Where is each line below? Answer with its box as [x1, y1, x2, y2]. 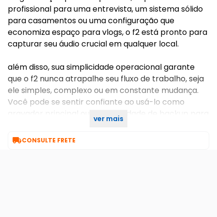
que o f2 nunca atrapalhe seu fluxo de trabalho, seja [8, 73, 204, 84]
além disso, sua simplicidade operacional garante [8, 62, 195, 73]
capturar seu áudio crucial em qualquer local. [8, 38, 179, 49]
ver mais [93, 114, 124, 124]
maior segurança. [8, 120, 74, 131]
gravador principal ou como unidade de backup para [8, 108, 209, 119]
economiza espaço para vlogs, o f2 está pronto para [8, 27, 207, 38]
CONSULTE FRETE [22, 136, 76, 144]
